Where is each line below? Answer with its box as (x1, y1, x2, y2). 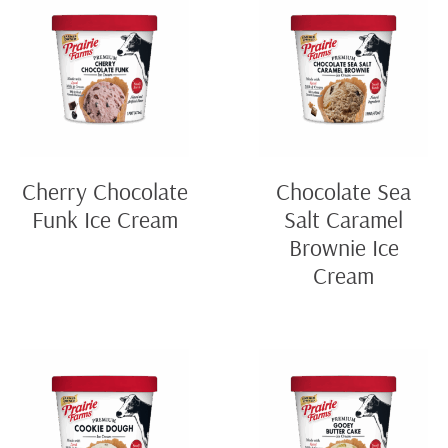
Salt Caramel (284, 204, 403, 235)
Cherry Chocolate (21, 176, 188, 207)
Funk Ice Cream (31, 204, 178, 235)
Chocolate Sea (276, 176, 411, 207)
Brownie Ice (288, 232, 399, 263)
